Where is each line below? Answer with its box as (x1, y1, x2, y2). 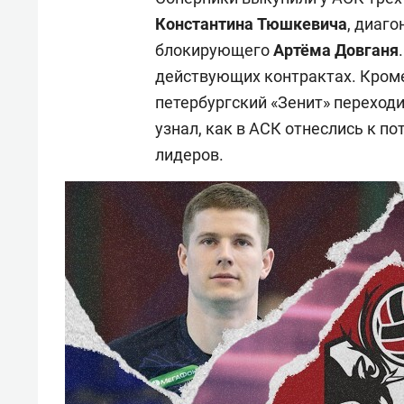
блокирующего (155, 40, 273, 60)
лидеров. (155, 144, 224, 164)
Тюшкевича (257, 14, 347, 33)
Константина (155, 14, 253, 33)
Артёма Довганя (273, 40, 399, 60)
